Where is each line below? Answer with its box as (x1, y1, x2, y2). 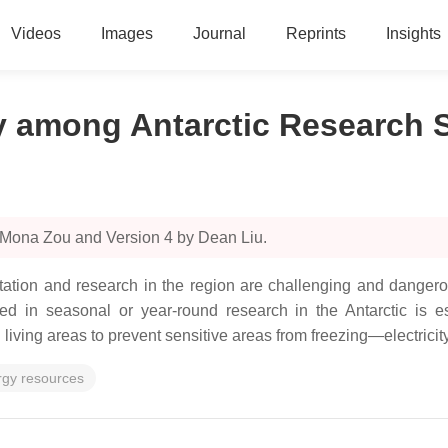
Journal (192, 25, 246, 42)
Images (100, 25, 153, 42)
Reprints (285, 25, 346, 42)
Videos (10, 25, 61, 42)
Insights (385, 25, 441, 42)
